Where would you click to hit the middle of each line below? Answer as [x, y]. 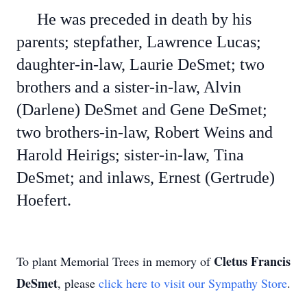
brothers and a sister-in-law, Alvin [129, 87]
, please [78, 283]
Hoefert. [46, 200]
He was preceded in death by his [134, 19]
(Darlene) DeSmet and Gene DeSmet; [142, 110]
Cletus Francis [252, 261]
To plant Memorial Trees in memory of [115, 261]
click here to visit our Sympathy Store [193, 283]
